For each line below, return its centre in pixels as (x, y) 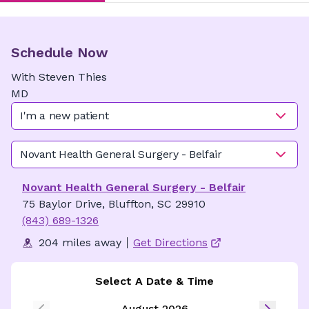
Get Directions (170, 242)
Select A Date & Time (154, 281)
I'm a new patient (64, 116)
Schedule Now (60, 52)
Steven (57, 77)
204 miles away (80, 242)
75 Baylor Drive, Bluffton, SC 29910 (114, 204)
